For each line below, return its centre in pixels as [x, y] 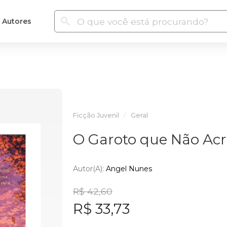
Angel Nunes [129, 168]
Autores [16, 21]
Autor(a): [89, 168]
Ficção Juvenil [96, 115]
